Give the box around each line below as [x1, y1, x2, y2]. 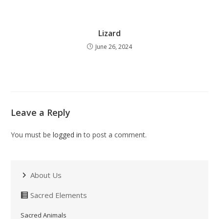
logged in [53, 130, 82, 140]
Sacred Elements [30, 190, 88, 200]
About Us [30, 170, 62, 180]
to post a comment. [82, 130, 147, 140]
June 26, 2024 [95, 43, 132, 51]
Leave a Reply [11, 107, 71, 119]
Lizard [98, 28, 121, 39]
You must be [11, 130, 53, 140]
